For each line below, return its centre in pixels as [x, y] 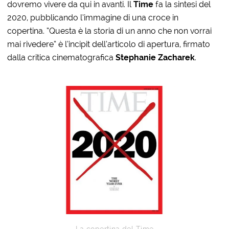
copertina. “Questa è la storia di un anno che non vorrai [110, 31]
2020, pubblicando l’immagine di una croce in [93, 17]
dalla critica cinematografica [62, 57]
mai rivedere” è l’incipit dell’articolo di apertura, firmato [109, 44]
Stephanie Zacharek [155, 57]
